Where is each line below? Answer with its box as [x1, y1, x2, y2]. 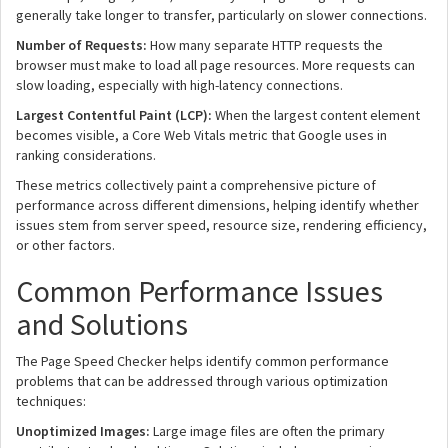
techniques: [16, 392, 86, 410]
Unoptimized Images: [16, 422, 150, 440]
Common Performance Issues [16, 272, 383, 310]
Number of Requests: [16, 36, 147, 54]
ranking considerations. [16, 146, 156, 164]
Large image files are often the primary [150, 422, 385, 440]
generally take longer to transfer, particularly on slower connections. [16, 6, 427, 24]
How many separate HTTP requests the [147, 36, 383, 54]
